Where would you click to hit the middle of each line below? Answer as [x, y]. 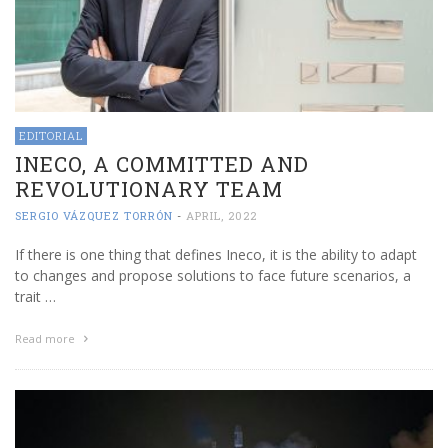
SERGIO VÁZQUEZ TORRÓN [94, 216]
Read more [46, 339]
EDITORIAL [51, 136]
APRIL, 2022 [221, 216]
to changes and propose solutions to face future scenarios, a [213, 276]
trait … [35, 297]
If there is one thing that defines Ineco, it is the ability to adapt [216, 255]
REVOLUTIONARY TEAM [149, 189]
